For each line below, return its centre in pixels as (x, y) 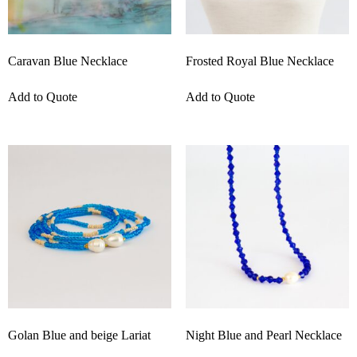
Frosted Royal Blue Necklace (259, 61)
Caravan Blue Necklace (68, 61)
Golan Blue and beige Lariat (79, 335)
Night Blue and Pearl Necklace (263, 335)
